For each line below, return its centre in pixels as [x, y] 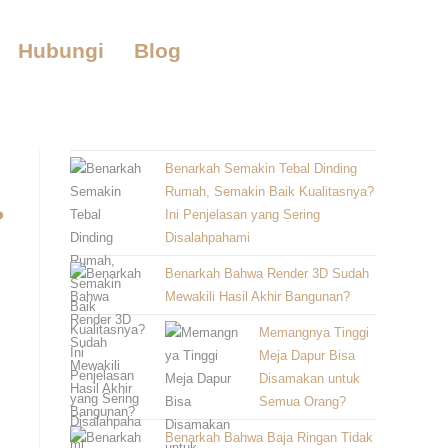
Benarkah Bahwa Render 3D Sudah [266, 273]
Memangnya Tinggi [314, 332]
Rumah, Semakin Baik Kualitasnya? [269, 191]
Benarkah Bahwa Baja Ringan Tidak [268, 437]
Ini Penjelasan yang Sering [242, 214]
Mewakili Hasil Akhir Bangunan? [257, 296]
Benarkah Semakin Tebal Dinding [260, 168]
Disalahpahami [207, 237]
